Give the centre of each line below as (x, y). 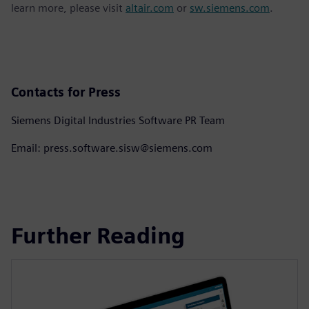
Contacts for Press (66, 92)
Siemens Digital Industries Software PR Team (118, 120)
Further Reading (98, 236)
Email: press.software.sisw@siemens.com (112, 148)
